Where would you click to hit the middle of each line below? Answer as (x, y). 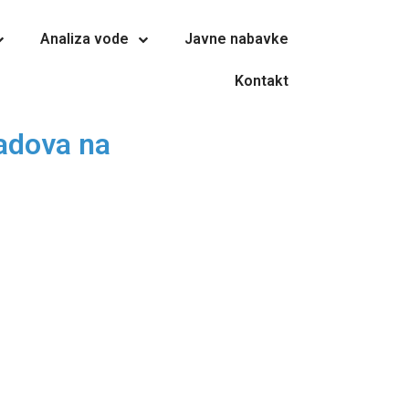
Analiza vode (84, 39)
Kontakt (261, 81)
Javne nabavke (236, 39)
